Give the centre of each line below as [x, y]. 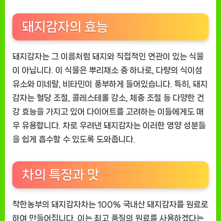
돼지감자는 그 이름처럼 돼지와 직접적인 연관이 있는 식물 [108, 56]
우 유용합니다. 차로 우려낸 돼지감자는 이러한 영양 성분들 [109, 126]
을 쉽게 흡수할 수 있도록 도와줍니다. [74, 139]
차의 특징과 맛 [61, 175]
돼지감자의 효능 [65, 27]
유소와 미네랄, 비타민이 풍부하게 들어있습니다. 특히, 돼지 [110, 84]
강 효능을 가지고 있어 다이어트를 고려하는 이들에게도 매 [108, 112]
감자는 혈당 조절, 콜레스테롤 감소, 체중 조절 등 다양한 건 [108, 98]
